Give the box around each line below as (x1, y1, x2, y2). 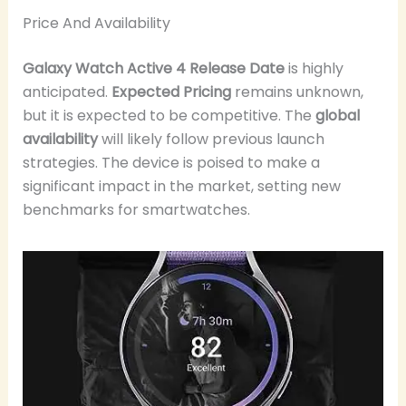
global (314, 104, 360, 126)
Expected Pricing (111, 81, 231, 102)
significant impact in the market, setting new (22, 175, 341, 197)
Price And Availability (22, 12, 170, 34)
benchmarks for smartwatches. (22, 198, 250, 220)
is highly (284, 57, 343, 79)
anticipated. (22, 81, 111, 102)
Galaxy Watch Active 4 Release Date (22, 57, 285, 79)
